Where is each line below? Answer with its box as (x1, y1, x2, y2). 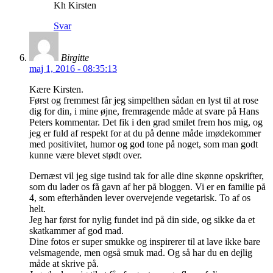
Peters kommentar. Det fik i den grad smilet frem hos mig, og (29, 117, 263, 128)
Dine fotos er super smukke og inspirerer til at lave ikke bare (29, 236, 260, 247)
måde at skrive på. (29, 258, 99, 269)
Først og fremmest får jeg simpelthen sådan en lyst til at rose (29, 95, 258, 106)
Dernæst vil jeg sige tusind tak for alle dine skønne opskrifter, (29, 171, 264, 182)
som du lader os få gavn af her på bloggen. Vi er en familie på (29, 182, 266, 193)
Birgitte (61, 52, 89, 63)
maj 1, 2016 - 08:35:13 (29, 63, 117, 74)
